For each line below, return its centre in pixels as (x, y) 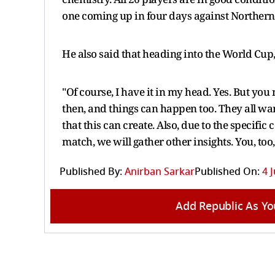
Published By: (91, 172)
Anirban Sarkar (160, 172)
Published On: (227, 172)
